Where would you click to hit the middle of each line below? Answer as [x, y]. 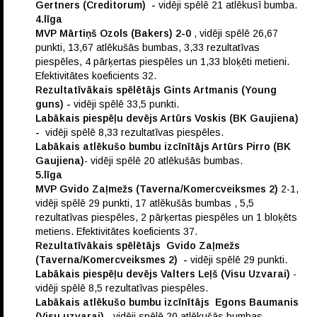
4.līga [49, 19]
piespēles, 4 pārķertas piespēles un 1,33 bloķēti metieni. [162, 62]
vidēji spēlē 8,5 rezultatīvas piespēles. [122, 288]
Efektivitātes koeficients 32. [96, 76]
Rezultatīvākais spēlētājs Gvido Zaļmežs [138, 246]
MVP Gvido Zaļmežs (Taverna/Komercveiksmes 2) [157, 189]
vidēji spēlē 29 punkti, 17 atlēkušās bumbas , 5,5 [146, 203]
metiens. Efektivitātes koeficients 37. [116, 232]
